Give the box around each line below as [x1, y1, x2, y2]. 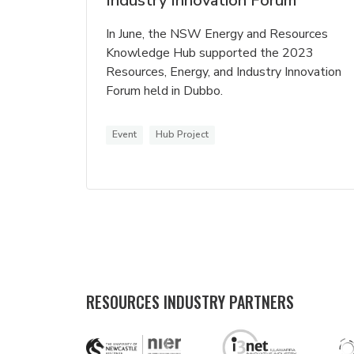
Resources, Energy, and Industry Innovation [106, 63, 341, 81]
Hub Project [156, 128, 209, 141]
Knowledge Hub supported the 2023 [106, 44, 314, 62]
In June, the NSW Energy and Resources [106, 25, 328, 43]
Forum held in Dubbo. [106, 82, 223, 100]
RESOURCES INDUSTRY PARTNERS [86, 290, 294, 314]
